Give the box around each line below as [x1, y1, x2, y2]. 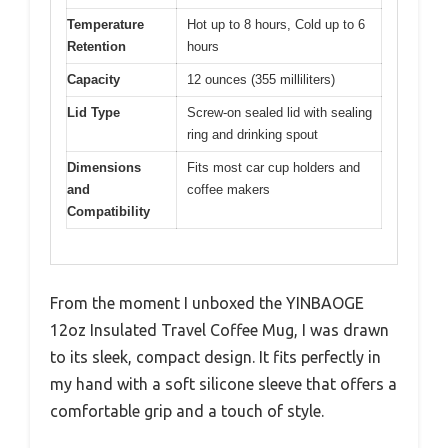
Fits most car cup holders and [187, 160, 360, 175]
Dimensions [67, 160, 141, 175]
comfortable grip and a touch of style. [50, 401, 324, 420]
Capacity [67, 72, 120, 87]
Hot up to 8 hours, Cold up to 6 [187, 17, 365, 32]
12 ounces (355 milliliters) [187, 72, 335, 87]
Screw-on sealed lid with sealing [187, 105, 372, 120]
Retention [67, 39, 126, 54]
